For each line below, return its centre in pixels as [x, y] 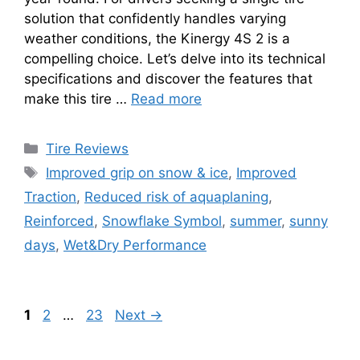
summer [256, 221]
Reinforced [59, 221]
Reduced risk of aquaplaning [176, 196]
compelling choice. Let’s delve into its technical [175, 58]
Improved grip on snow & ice [137, 172]
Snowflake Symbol [162, 221]
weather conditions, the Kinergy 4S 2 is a [157, 38]
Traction [50, 196]
